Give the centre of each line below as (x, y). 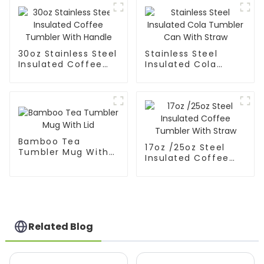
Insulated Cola (181, 65)
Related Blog (61, 226)
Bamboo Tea (49, 141)
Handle (35, 86)
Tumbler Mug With (63, 152)
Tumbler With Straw (194, 169)
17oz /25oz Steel (185, 148)
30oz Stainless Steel (67, 54)
